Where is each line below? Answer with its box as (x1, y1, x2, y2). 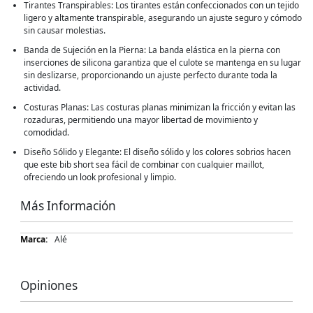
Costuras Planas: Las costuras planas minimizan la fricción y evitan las (24, 101, 296, 113)
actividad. (24, 81, 61, 94)
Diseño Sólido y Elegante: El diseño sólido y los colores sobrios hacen (24, 145, 291, 158)
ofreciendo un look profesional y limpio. (24, 170, 177, 183)
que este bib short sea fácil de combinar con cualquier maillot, (24, 158, 265, 170)
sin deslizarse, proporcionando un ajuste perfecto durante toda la (24, 68, 278, 81)
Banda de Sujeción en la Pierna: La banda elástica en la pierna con (24, 43, 281, 56)
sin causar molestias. (24, 24, 106, 36)
